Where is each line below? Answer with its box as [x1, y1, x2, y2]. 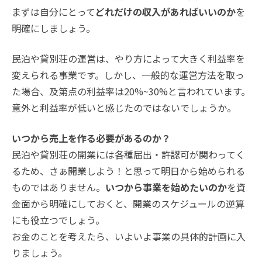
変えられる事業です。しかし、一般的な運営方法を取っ [12, 68, 244, 82]
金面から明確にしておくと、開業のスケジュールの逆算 [12, 196, 244, 211]
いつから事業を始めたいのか [105, 180, 227, 195]
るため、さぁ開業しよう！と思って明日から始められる [12, 164, 245, 178]
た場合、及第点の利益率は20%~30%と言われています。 [12, 84, 250, 99]
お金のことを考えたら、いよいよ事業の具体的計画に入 [12, 229, 246, 244]
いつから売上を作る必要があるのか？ [12, 131, 171, 146]
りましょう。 [12, 246, 67, 260]
